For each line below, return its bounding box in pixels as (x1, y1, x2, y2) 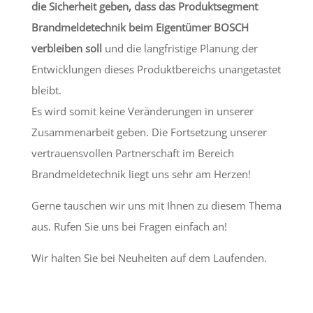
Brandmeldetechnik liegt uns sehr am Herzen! (31, 167, 251, 182)
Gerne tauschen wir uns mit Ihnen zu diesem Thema (31, 198, 282, 213)
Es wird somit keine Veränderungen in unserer (31, 104, 254, 119)
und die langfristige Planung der (101, 41, 258, 56)
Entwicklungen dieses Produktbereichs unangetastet (31, 62, 281, 77)
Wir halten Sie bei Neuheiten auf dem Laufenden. (31, 251, 267, 265)
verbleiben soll (31, 41, 102, 56)
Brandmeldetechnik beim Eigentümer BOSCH (31, 20, 249, 35)
